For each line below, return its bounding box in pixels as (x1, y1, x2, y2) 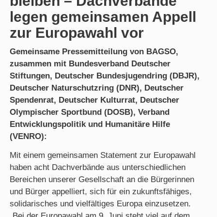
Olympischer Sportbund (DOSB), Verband (10, 107, 170, 117)
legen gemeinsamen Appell (10, 8, 196, 25)
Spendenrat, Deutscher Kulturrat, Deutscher (10, 95, 179, 105)
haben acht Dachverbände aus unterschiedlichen (10, 163, 186, 172)
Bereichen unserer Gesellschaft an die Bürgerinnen (10, 175, 194, 185)
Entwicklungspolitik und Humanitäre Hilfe (10, 119, 170, 129)
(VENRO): (10, 131, 47, 141)
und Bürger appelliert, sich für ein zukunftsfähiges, (10, 187, 192, 197)
